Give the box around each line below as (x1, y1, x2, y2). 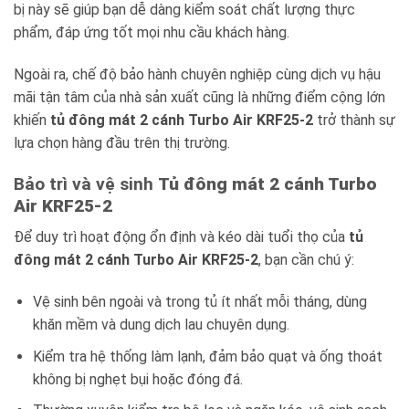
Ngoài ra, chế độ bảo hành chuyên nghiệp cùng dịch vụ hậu (14, 65, 381, 83)
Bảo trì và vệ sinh (14, 173, 158, 194)
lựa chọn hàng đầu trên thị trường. (14, 133, 230, 152)
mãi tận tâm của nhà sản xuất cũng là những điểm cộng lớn (14, 88, 385, 106)
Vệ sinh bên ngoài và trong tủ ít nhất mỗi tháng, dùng (32, 293, 367, 311)
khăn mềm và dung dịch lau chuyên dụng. (32, 316, 289, 334)
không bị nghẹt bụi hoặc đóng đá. (32, 370, 243, 388)
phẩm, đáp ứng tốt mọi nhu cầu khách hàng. (14, 24, 289, 42)
